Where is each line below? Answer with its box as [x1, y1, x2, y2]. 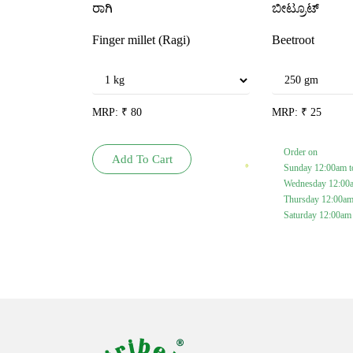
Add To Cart [111, 152, 173, 165]
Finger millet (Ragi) [92, 32, 190, 46]
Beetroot [271, 32, 314, 46]
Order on [283, 146, 318, 158]
